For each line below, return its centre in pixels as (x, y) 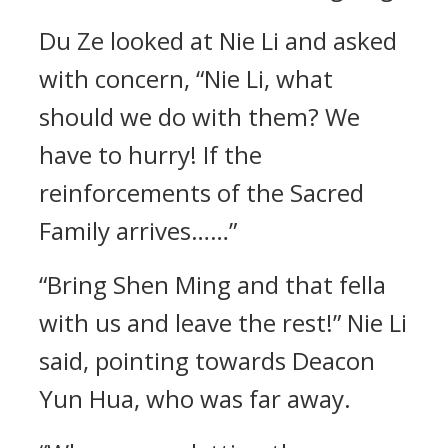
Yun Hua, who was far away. (195, 398)
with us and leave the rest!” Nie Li (223, 322)
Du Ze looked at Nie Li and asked (218, 40)
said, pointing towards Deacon (207, 360)
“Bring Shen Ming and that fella (212, 284)
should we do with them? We (199, 116)
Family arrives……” (138, 230)
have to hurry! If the (150, 154)
